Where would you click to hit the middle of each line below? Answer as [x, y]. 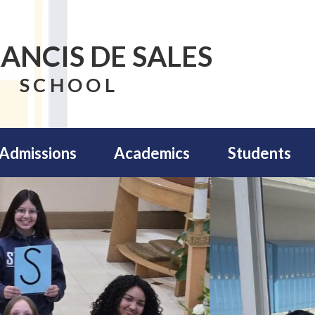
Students [260, 153]
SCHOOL [69, 84]
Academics [152, 153]
